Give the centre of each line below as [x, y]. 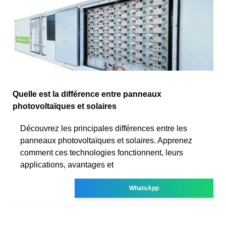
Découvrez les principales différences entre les [104, 128]
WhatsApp [144, 188]
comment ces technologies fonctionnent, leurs [102, 152]
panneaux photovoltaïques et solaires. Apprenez [106, 140]
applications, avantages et [67, 164]
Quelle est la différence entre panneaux [87, 94]
